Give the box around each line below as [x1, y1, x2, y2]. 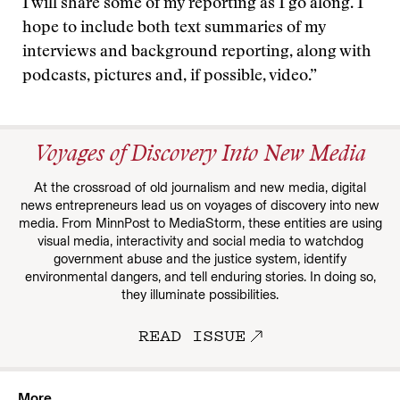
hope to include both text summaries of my [22, 21, 326, 37]
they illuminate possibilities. [121, 287, 279, 303]
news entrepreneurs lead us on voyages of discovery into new [21, 197, 379, 213]
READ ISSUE [137, 323, 246, 346]
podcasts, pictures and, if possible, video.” [22, 69, 317, 85]
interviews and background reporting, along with [22, 45, 371, 61]
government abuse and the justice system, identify [54, 251, 346, 267]
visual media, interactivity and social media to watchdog [37, 233, 363, 249]
